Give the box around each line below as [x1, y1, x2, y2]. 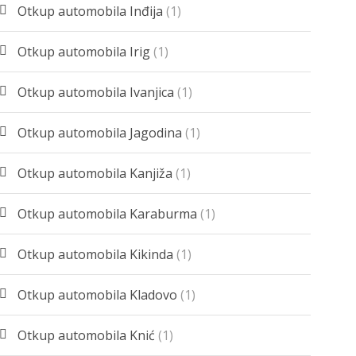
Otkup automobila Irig [17, 43, 151, 61]
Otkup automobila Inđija [17, 2, 164, 21]
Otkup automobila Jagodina [17, 124, 183, 142]
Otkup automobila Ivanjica [17, 83, 175, 102]
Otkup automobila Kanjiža [17, 164, 173, 183]
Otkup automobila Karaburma [17, 205, 198, 223]
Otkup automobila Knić [17, 327, 156, 345]
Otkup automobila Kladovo [17, 286, 178, 304]
